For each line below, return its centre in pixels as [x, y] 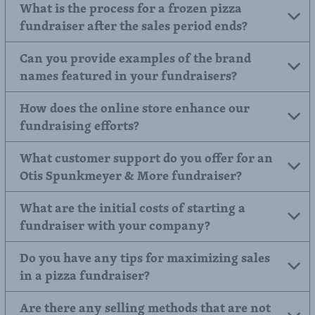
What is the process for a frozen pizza [131, 74]
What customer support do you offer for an [146, 224]
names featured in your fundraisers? [128, 141]
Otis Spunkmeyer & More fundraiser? [131, 241]
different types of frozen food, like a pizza [143, 24]
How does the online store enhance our [135, 174]
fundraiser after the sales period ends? [134, 91]
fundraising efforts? [79, 191]
